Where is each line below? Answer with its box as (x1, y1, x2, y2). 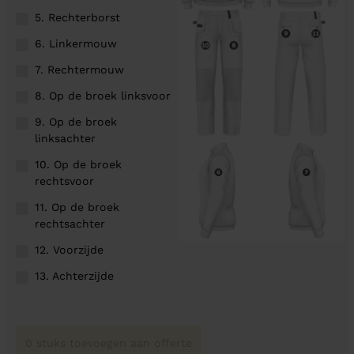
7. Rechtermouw (35, 62, 124, 76)
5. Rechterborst (35, 10, 120, 24)
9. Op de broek (35, 115, 117, 128)
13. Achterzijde (35, 269, 114, 282)
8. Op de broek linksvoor (35, 88, 171, 102)
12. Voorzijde (35, 243, 104, 256)
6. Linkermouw (35, 36, 117, 50)
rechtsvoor (35, 174, 94, 187)
